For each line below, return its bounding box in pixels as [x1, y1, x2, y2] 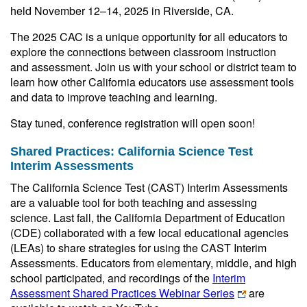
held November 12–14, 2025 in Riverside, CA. [10, 3, 234, 19]
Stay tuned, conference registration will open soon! [10, 115, 255, 131]
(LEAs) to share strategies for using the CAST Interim [10, 240, 267, 256]
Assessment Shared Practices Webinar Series [10, 285, 234, 301]
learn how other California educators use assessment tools [10, 74, 294, 90]
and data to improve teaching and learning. [10, 89, 217, 105]
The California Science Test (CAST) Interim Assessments [10, 180, 288, 195]
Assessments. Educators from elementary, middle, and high [10, 255, 297, 271]
